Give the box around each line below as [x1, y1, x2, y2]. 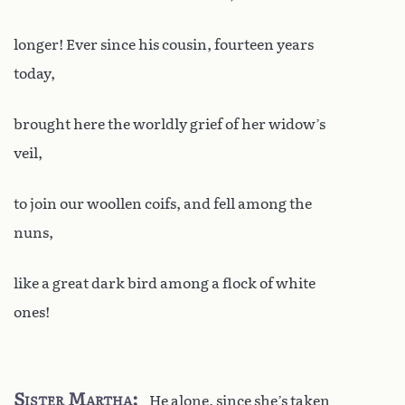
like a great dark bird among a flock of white [14, 274, 316, 292]
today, [14, 64, 55, 82]
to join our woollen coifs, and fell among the [14, 194, 312, 212]
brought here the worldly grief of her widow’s [14, 115, 325, 133]
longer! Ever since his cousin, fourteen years [14, 35, 314, 53]
